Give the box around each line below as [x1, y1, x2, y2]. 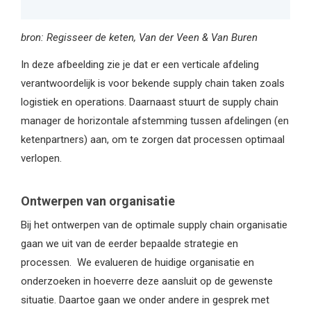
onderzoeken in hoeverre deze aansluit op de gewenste [21, 275, 273, 288]
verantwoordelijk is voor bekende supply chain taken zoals [21, 77, 285, 90]
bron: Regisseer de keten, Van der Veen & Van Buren [21, 31, 258, 44]
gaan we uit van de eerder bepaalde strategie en [21, 237, 238, 251]
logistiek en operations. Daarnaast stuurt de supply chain [21, 96, 278, 109]
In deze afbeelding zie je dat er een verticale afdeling [21, 58, 259, 72]
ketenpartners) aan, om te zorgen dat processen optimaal [21, 133, 285, 146]
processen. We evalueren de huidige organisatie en [21, 256, 254, 269]
